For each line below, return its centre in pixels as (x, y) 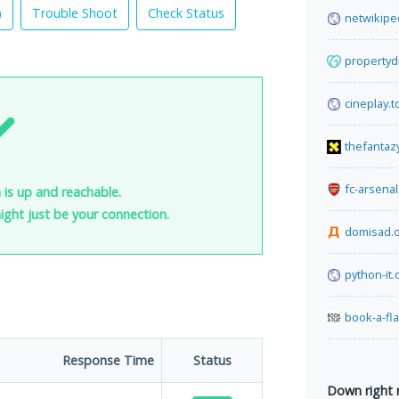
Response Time (108, 360)
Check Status (186, 13)
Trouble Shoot (75, 13)
